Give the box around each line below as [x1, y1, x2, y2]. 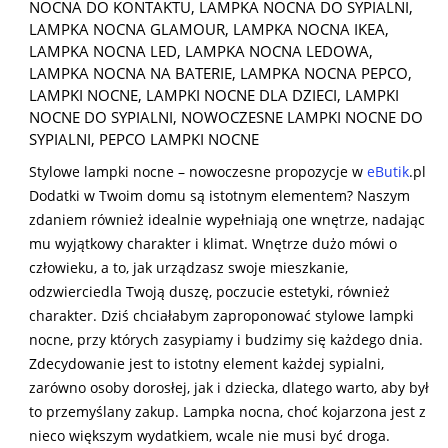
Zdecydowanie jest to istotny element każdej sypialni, [29, 354, 384, 374]
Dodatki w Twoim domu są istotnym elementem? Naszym [29, 186, 410, 206]
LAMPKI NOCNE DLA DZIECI [146, 85, 337, 106]
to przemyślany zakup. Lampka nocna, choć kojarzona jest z [29, 402, 426, 422]
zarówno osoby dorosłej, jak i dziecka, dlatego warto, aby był [29, 378, 429, 398]
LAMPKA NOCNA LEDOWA [185, 41, 369, 62]
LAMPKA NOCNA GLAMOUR [29, 19, 225, 40]
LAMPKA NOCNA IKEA [233, 19, 385, 40]
